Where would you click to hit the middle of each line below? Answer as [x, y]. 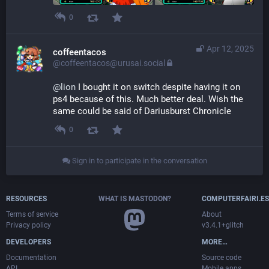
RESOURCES [26, 199]
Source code [222, 258]
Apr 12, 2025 [230, 49]
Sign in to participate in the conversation [138, 161]
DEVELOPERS [29, 242]
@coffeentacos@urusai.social [110, 63]
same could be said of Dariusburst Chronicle [142, 111]
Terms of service [32, 215]
